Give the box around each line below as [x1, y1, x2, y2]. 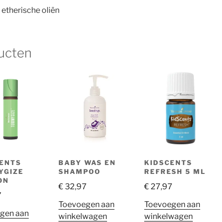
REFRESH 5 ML [144, 167, 206, 175]
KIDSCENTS [144, 158, 193, 166]
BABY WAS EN [58, 158, 116, 166]
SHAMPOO [58, 167, 101, 175]
